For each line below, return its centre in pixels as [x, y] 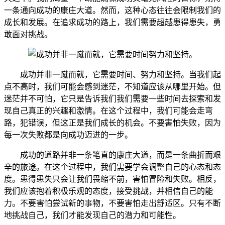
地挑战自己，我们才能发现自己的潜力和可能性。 [92, 215]
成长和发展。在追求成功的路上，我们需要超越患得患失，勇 [113, 22]
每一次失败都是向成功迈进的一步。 [68, 135]
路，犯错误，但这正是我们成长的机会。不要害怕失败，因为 [113, 123]
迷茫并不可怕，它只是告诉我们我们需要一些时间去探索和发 [113, 98]
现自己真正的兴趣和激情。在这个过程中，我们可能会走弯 [108, 110]
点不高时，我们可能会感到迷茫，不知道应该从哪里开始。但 [113, 86]
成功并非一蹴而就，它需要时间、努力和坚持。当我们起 [121, 74]
